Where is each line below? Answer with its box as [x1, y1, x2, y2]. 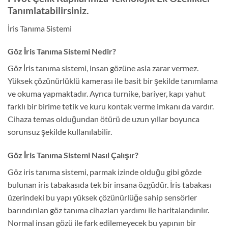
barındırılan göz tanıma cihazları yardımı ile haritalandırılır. [8, 205, 209, 215]
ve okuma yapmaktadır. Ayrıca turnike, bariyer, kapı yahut [8, 89, 206, 99]
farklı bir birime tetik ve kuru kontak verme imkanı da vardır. [8, 101, 214, 111]
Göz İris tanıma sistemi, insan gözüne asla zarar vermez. [8, 63, 198, 73]
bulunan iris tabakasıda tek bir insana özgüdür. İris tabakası [8, 180, 212, 190]
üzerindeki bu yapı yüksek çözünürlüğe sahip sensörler [8, 192, 197, 203]
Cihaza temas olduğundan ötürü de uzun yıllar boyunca [8, 114, 199, 124]
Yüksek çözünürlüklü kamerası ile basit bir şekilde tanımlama [8, 76, 218, 86]
